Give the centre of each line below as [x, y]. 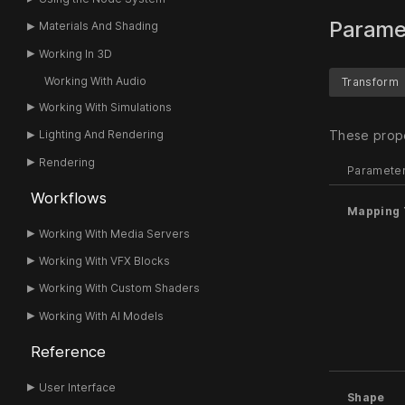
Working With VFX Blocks [105, 261]
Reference [68, 352]
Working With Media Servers [115, 233]
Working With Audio [95, 80]
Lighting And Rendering [102, 135]
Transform [370, 81]
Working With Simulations [106, 107]
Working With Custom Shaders [120, 288]
